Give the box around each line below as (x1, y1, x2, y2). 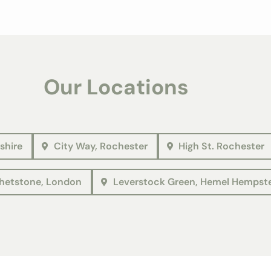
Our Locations (44, 73, 189, 101)
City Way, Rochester (53, 139, 148, 152)
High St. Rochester (178, 139, 264, 152)
